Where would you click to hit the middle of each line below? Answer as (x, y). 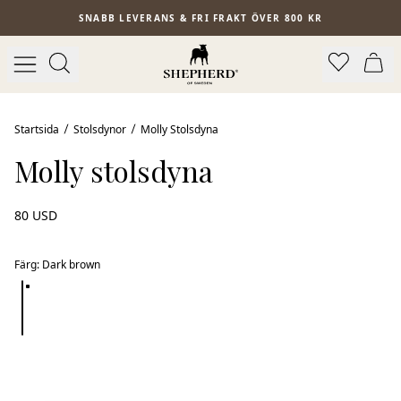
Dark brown (71, 264)
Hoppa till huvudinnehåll (77, 12)
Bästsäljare (51, 66)
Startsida (37, 129)
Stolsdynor (100, 129)
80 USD (36, 215)
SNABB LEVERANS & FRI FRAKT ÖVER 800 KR (200, 17)
